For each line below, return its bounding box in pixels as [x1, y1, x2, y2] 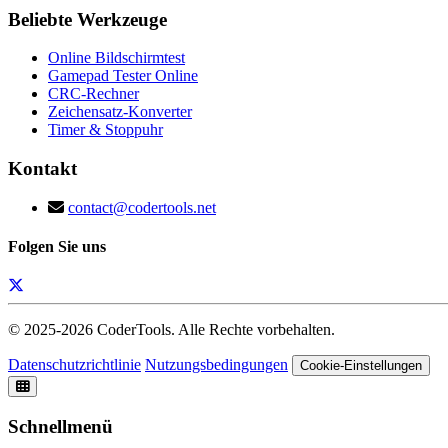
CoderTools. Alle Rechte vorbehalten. [97, 321, 335, 339]
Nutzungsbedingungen [145, 356, 288, 374]
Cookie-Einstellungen [300, 358, 422, 374]
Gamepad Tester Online [48, 67, 198, 85]
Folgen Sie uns [8, 238, 106, 256]
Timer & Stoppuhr [48, 121, 163, 139]
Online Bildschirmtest [48, 49, 185, 67]
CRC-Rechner [48, 85, 139, 103]
